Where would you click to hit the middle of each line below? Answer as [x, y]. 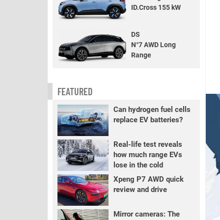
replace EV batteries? [148, 120]
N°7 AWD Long [153, 45]
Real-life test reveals [148, 144]
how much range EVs [148, 155]
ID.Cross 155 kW [156, 7]
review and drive [140, 190]
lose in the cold [138, 165]
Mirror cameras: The [146, 214]
